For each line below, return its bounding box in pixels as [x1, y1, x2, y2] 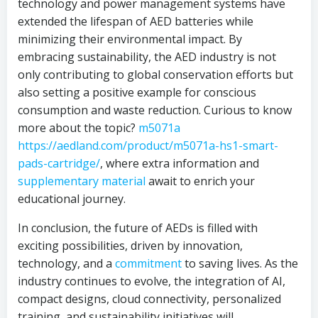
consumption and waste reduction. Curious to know [18, 102, 292, 118]
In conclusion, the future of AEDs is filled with [18, 220, 258, 236]
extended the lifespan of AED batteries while [18, 13, 253, 29]
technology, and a [18, 256, 115, 271]
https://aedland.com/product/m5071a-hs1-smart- [18, 138, 278, 153]
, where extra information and [100, 155, 259, 171]
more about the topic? [18, 120, 138, 136]
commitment [115, 256, 182, 271]
